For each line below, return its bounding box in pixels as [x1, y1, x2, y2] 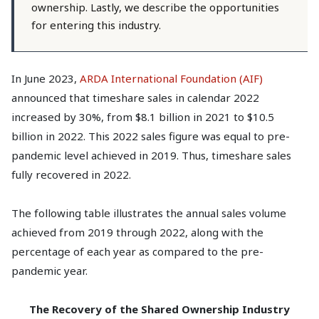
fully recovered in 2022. [11, 167, 131, 182]
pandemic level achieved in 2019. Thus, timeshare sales [11, 148, 291, 162]
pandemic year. [11, 263, 88, 278]
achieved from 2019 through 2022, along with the [11, 225, 263, 239]
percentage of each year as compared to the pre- [11, 244, 263, 258]
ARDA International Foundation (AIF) [80, 71, 263, 85]
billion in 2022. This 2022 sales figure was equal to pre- [11, 129, 290, 143]
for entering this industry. [31, 18, 161, 32]
